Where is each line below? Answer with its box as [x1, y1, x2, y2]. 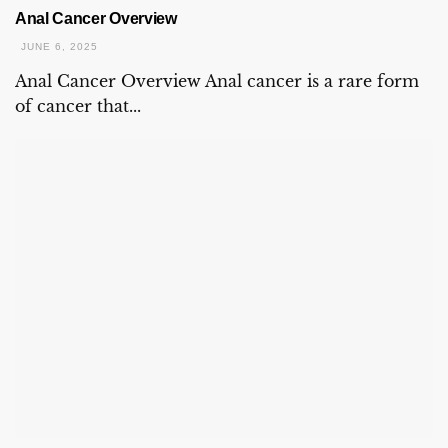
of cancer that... [15, 95, 141, 116]
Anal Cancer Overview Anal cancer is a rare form [15, 70, 419, 91]
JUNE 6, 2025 [17, 40, 98, 52]
